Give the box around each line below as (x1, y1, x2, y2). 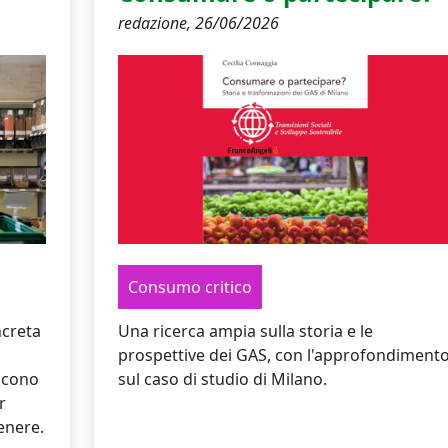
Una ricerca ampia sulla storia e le (117, 319, 373, 342)
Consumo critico (127, 275, 252, 298)
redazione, (117, 11, 195, 34)
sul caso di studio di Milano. (117, 367, 327, 390)
